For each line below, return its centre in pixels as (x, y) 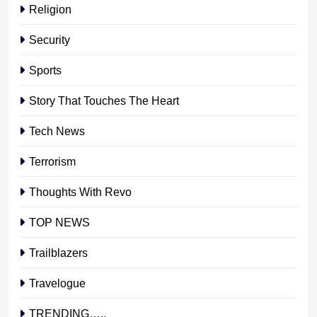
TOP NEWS (59, 222)
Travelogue (57, 283)
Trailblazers (58, 252)
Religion (50, 9)
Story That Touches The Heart (104, 100)
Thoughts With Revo (80, 191)
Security (50, 39)
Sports (45, 70)
